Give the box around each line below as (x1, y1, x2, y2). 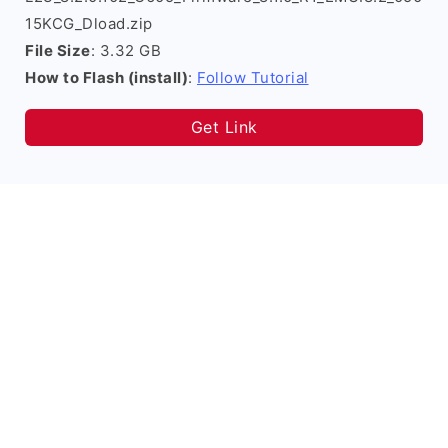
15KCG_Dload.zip (25, 14, 153, 33)
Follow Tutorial (197, 68, 309, 87)
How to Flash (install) (25, 68, 188, 87)
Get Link (190, 117, 258, 137)
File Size (25, 41, 91, 60)
